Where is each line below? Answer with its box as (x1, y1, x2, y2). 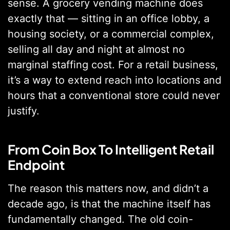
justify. (8, 105, 40, 118)
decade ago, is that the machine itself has (8, 197, 210, 210)
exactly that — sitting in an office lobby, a (8, 12, 209, 25)
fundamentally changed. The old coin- (8, 213, 193, 225)
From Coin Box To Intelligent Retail (8, 141, 214, 158)
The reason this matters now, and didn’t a (8, 182, 208, 195)
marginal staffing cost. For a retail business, (8, 59, 218, 71)
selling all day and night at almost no (8, 43, 185, 56)
